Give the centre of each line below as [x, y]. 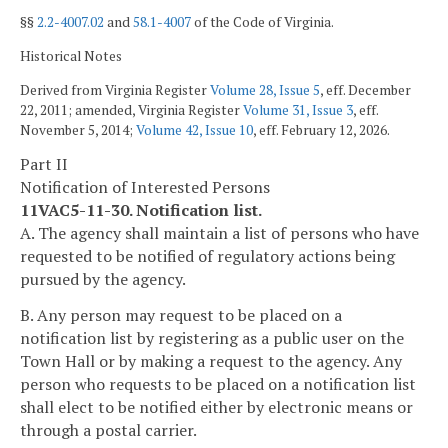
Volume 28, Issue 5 [265, 89]
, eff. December [365, 89]
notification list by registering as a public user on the [212, 337]
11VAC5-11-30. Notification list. [141, 210]
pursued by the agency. [103, 279]
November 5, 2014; [78, 129]
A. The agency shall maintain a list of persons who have [219, 233]
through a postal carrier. [108, 429]
